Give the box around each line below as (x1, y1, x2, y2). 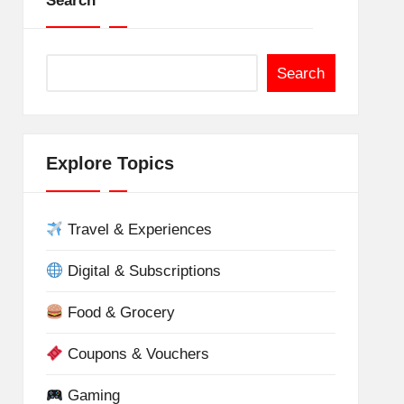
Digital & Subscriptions (63, 262, 222, 280)
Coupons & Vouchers (63, 345, 210, 363)
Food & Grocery (63, 304, 176, 321)
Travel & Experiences (63, 221, 213, 238)
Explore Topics (45, 153, 174, 173)
